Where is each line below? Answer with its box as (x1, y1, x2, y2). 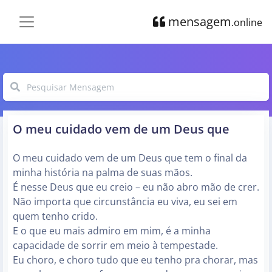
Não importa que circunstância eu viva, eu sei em (13, 195, 237, 208)
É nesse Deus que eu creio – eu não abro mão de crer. (13, 180, 259, 194)
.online (231, 15, 262, 29)
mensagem (165, 13, 231, 30)
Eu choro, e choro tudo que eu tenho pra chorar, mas (13, 253, 258, 267)
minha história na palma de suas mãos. (13, 166, 192, 179)
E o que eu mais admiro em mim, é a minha (13, 224, 211, 237)
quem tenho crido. (13, 209, 98, 223)
